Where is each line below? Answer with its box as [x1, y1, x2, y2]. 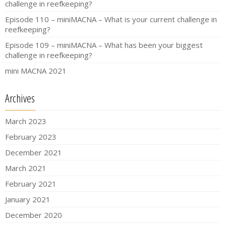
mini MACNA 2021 [5, 66, 67, 76]
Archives [5, 90, 35, 106]
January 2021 [5, 194, 50, 205]
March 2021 [5, 163, 46, 174]
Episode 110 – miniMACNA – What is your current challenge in [5, 14, 217, 25]
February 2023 [5, 132, 56, 142]
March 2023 [5, 116, 46, 127]
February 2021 [5, 179, 56, 189]
